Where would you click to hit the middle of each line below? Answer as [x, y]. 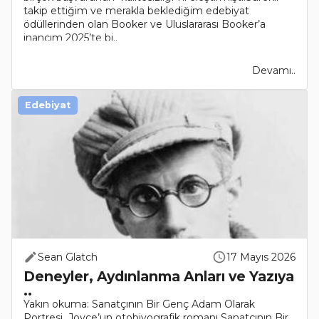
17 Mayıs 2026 [261, 257]
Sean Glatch [68, 257]
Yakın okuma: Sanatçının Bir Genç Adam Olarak [139, 304]
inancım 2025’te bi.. [70, 38]
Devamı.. [274, 71]
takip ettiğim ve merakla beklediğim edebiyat [136, 11]
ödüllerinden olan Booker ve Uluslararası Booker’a [145, 25]
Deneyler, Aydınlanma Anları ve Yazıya [159, 277]
